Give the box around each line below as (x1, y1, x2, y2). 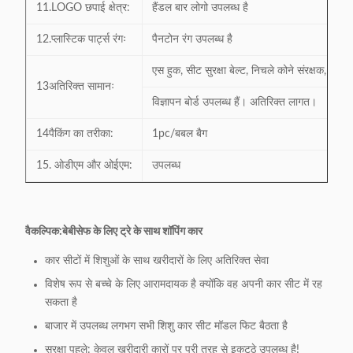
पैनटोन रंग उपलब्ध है (152, 34, 232, 45)
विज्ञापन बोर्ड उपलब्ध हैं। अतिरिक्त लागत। (152, 97, 317, 108)
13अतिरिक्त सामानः (36, 81, 114, 92)
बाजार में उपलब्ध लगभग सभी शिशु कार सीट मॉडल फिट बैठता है (45, 321, 288, 332)
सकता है (45, 297, 77, 308)
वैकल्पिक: (25, 226, 62, 237)
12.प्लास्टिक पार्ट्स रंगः (36, 34, 126, 45)
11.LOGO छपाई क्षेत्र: (36, 2, 130, 13)
